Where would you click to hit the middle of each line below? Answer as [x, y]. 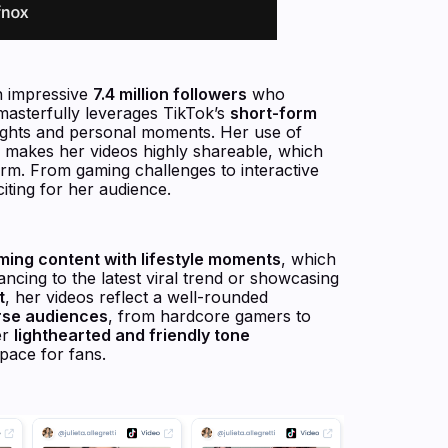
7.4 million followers [170, 94]
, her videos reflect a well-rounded [136, 297]
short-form [273, 113]
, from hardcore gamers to [209, 316]
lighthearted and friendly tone [132, 335]
